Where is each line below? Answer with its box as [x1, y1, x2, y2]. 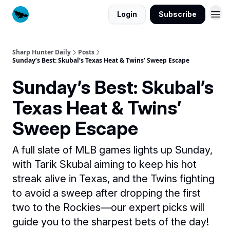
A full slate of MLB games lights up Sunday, [12, 144, 213, 156]
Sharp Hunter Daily [12, 48, 71, 56]
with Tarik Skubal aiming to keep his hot [12, 158, 197, 170]
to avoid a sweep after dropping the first [12, 187, 201, 199]
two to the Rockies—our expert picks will [12, 201, 204, 214]
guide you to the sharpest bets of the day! [12, 216, 209, 228]
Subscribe [159, 10, 197, 18]
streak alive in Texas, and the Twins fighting [12, 172, 215, 185]
